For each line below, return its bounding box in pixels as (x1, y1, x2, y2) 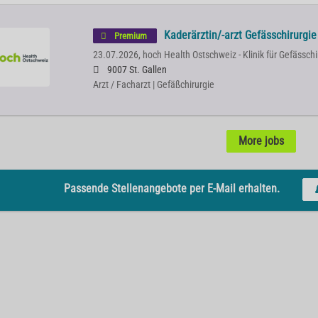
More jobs (238, 134, 284, 148)
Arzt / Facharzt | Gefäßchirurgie (92, 79, 214, 91)
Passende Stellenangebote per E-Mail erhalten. (63, 182, 280, 196)
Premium (111, 31, 149, 41)
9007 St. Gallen (104, 64, 167, 76)
